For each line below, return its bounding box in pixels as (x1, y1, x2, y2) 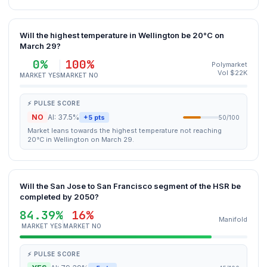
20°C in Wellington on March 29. (27, 135, 134, 144)
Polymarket (212, 60, 247, 69)
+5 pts (83, 113, 105, 122)
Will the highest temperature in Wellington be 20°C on (20, 30, 224, 40)
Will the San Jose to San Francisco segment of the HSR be (20, 181, 241, 191)
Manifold (219, 215, 247, 223)
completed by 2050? (20, 192, 99, 201)
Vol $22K (218, 69, 247, 77)
